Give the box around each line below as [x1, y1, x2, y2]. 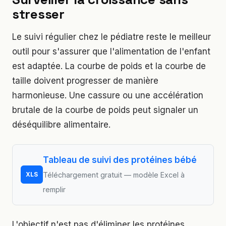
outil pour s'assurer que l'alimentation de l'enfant [12, 46, 210, 56]
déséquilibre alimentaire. [12, 119, 110, 130]
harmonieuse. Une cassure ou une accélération [12, 90, 203, 100]
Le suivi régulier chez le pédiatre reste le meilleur [12, 31, 211, 42]
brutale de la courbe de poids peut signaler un [12, 104, 198, 115]
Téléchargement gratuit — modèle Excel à [43, 170, 185, 179]
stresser [12, 6, 65, 23]
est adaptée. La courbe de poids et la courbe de [12, 61, 206, 71]
